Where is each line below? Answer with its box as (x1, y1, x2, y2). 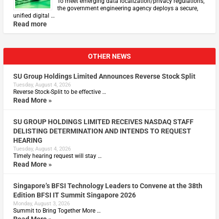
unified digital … (13, 12, 55, 19)
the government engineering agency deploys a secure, (57, 4, 198, 12)
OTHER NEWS (88, 52, 131, 60)
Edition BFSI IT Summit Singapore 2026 (13, 191, 136, 199)
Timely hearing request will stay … (13, 152, 102, 159)
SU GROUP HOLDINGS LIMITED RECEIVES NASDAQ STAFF (13, 117, 194, 126)
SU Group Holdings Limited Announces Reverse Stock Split (13, 72, 196, 80)
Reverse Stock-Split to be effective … (13, 88, 106, 95)
